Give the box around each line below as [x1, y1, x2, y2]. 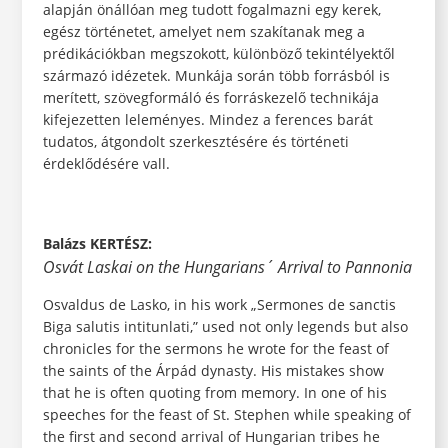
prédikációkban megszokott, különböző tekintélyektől [42, 44, 395, 64]
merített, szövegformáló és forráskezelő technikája [42, 88, 379, 108]
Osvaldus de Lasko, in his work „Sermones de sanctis [42, 295, 396, 315]
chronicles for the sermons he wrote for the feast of [42, 339, 389, 359]
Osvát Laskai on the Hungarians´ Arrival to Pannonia [42, 256, 412, 279]
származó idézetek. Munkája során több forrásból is [42, 66, 390, 86]
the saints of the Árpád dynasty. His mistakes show [42, 361, 384, 381]
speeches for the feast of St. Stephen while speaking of [42, 405, 411, 425]
